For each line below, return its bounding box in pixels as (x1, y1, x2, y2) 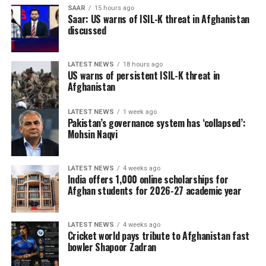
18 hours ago (122, 61, 163, 69)
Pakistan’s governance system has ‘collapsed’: (67, 116, 246, 131)
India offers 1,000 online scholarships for (67, 172, 229, 187)
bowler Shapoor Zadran (67, 240, 156, 255)
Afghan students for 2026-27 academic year (67, 183, 242, 198)
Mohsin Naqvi (67, 127, 118, 142)
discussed (67, 23, 106, 38)
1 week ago (122, 108, 157, 116)
